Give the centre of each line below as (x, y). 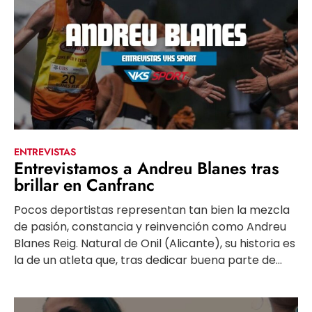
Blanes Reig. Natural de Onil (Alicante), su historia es (155, 244)
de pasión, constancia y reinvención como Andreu (150, 227)
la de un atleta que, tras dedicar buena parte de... (148, 260)
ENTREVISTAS (45, 152)
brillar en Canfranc (84, 185)
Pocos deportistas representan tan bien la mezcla (152, 210)
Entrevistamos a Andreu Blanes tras (147, 169)
